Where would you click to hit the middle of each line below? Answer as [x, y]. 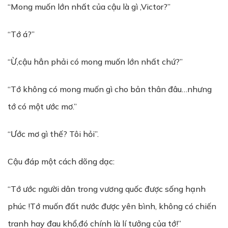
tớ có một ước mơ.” [42, 106]
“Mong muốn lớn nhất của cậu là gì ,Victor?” [89, 7]
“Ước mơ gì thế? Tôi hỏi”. [53, 134]
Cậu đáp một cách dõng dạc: [61, 161]
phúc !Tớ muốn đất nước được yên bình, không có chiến [112, 206]
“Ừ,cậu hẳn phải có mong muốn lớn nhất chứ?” [95, 62]
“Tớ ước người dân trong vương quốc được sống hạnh [107, 189]
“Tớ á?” [21, 34]
